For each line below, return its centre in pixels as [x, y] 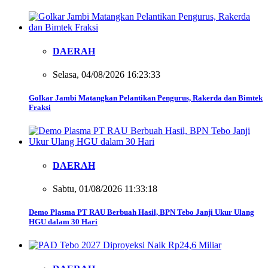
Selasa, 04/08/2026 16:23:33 [106, 75]
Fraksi [40, 108]
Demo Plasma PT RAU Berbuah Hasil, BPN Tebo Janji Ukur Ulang [141, 212]
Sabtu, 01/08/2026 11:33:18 [105, 188]
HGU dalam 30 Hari [63, 222]
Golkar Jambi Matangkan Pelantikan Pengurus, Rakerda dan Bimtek [146, 98]
